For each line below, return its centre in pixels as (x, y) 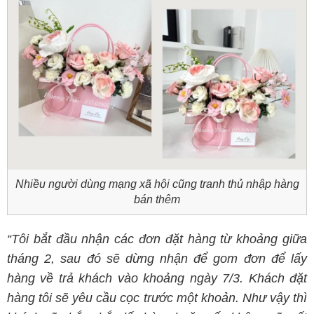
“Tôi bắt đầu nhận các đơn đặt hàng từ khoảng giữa (157, 239)
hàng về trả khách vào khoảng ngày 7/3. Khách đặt (157, 278)
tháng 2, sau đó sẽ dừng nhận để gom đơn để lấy (157, 259)
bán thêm (157, 199)
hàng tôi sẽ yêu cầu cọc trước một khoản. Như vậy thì (157, 298)
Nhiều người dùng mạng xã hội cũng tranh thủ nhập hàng (157, 184)
